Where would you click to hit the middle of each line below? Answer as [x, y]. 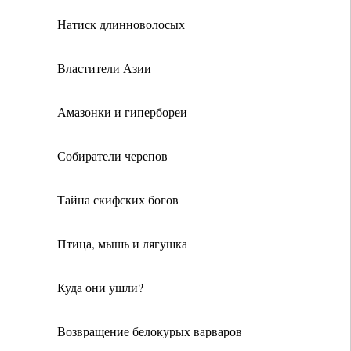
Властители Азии [104, 68]
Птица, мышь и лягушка [122, 243]
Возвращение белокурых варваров [150, 331]
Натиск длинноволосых [121, 24]
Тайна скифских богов [118, 199]
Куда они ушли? [100, 287]
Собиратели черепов [112, 156]
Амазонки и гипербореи [122, 112]
